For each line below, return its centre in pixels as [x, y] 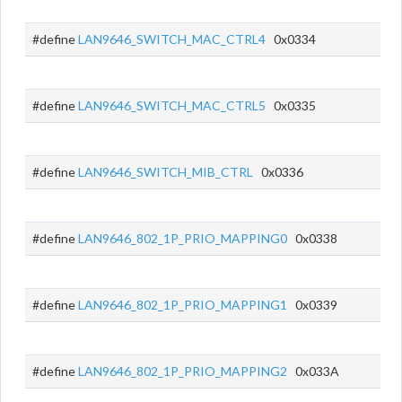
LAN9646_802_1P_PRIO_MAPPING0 [183, 238]
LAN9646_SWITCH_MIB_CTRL [166, 172]
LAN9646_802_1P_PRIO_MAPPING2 [183, 371]
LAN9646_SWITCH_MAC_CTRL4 [172, 39]
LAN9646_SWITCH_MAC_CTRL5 [172, 105]
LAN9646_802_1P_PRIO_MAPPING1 [183, 305]
